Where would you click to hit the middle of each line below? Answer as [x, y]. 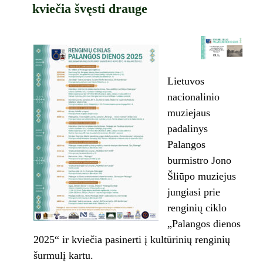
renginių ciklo [197, 208]
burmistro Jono [199, 161]
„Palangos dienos [204, 224]
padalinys [187, 129]
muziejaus [188, 113]
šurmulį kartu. [63, 256]
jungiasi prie [193, 192]
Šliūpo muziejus [201, 176]
